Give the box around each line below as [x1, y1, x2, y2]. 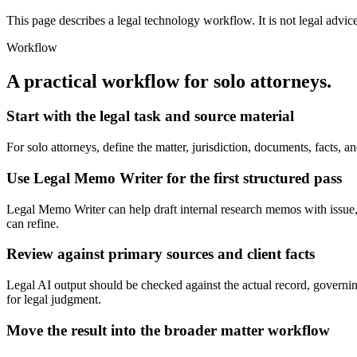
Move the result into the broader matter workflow [6, 321, 330, 339]
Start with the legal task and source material [6, 108, 294, 125]
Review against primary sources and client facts [6, 245, 315, 263]
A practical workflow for [6, 70, 214, 92]
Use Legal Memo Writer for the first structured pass [6, 169, 342, 186]
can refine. [6, 216, 59, 230]
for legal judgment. [6, 292, 101, 307]
